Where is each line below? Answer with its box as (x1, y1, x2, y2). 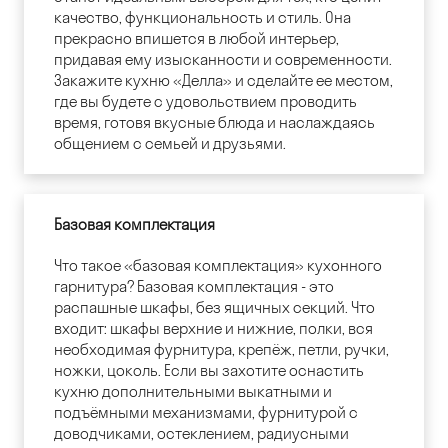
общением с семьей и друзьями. (54, 134, 286, 154)
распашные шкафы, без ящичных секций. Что (54, 298, 375, 318)
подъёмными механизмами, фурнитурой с (54, 403, 358, 423)
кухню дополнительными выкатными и (54, 382, 332, 402)
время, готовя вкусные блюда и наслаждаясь (54, 113, 375, 133)
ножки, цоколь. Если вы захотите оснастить (54, 361, 364, 381)
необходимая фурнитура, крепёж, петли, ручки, (54, 340, 389, 360)
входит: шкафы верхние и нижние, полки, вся (54, 319, 373, 339)
